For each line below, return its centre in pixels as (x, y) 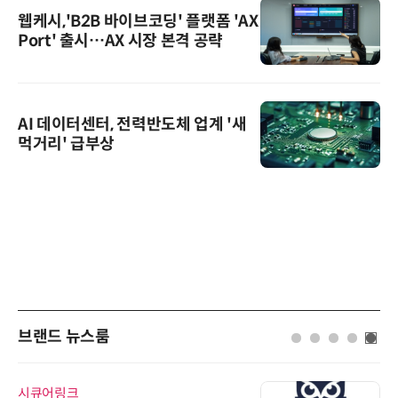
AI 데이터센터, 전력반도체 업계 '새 (132, 125)
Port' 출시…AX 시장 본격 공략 (120, 40)
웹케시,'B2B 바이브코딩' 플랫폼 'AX (138, 21)
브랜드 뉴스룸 (64, 337)
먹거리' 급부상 (67, 144)
